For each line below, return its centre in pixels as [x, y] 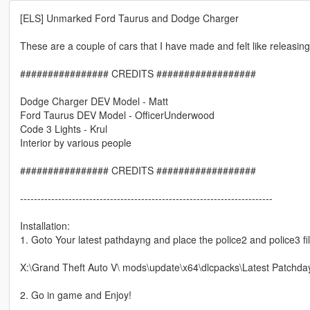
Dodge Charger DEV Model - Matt [94, 101]
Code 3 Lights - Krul [63, 129]
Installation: [45, 226]
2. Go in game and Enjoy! [75, 295]
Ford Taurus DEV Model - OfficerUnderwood [117, 115]
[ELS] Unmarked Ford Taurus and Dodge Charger [129, 18]
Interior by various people [75, 143]
